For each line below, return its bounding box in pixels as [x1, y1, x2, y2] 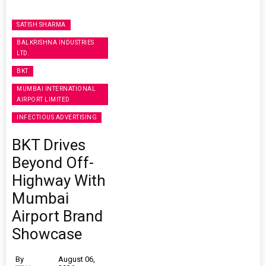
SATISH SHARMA [17, 21, 66, 28]
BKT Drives [12, 136, 85, 154]
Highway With [12, 172, 106, 190]
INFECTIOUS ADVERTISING [17, 114, 97, 121]
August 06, [58, 255, 95, 264]
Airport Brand [12, 207, 103, 226]
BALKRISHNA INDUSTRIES [17, 39, 94, 46]
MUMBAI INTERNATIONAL [17, 85, 96, 93]
